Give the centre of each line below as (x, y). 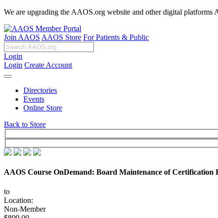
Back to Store (25, 124)
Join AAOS (22, 37)
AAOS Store (61, 37)
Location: (18, 200)
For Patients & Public (116, 37)
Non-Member (25, 209)
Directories (40, 90)
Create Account (48, 65)
